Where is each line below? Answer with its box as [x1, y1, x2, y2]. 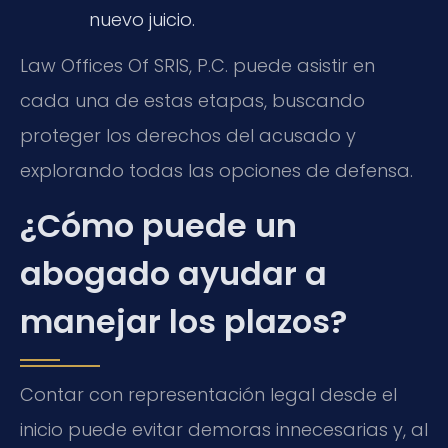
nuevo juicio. [88, 6, 195, 32]
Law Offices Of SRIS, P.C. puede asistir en [20, 53, 375, 79]
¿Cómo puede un [20, 203, 297, 249]
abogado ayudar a [20, 251, 327, 297]
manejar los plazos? [20, 299, 347, 345]
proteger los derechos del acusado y [20, 123, 356, 149]
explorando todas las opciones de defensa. [20, 158, 413, 184]
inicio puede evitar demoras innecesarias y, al [20, 417, 428, 443]
